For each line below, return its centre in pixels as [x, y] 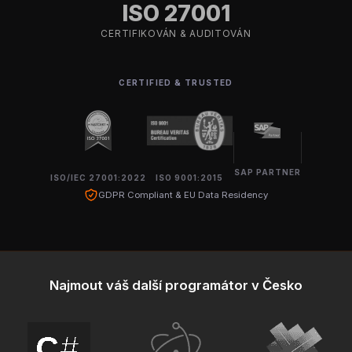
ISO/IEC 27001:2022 [98, 177]
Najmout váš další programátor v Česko [176, 285]
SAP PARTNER [268, 172]
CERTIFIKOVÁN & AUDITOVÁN [176, 33]
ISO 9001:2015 [190, 177]
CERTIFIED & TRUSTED [176, 82]
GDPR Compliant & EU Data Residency [183, 194]
